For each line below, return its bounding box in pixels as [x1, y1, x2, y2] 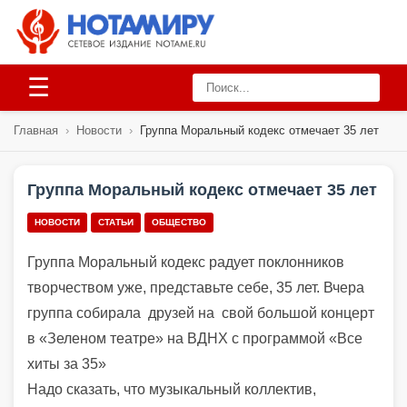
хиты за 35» [27, 356, 106, 372]
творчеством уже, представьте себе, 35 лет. [27, 280, 323, 295]
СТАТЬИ [98, 217, 134, 227]
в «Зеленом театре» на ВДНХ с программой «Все [27, 331, 362, 346]
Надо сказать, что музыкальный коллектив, [27, 382, 316, 397]
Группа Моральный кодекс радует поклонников [27, 254, 344, 270]
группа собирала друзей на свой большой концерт [27, 305, 374, 321]
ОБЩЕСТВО [152, 217, 206, 227]
